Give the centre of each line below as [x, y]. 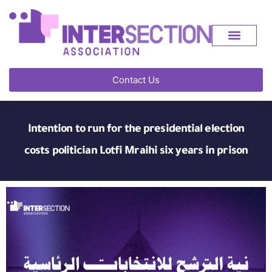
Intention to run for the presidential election [136, 130]
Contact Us [136, 80]
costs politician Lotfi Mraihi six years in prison [136, 151]
